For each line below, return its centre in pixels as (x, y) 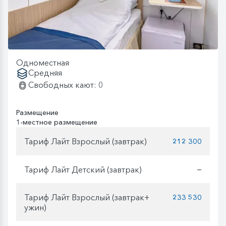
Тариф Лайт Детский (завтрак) (83, 169)
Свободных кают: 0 (66, 85)
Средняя (45, 73)
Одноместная (43, 63)
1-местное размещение (57, 122)
